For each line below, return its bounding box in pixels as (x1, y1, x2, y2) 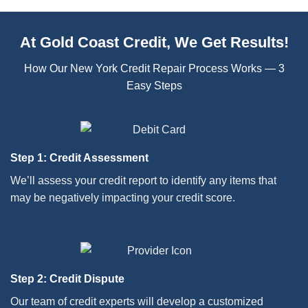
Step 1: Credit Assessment (10, 152, 148, 164)
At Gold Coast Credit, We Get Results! (19, 33, 289, 51)
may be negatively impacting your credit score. (10, 192, 235, 204)
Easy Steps (126, 79, 182, 91)
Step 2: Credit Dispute (10, 273, 124, 285)
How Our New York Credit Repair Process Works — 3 (23, 62, 285, 74)
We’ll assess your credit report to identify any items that (10, 175, 276, 187)
